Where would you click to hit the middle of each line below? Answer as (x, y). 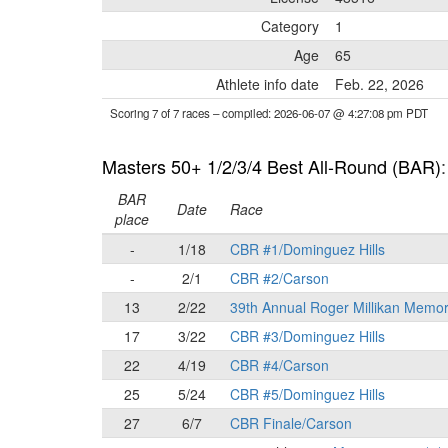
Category (290, 26)
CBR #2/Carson (279, 278)
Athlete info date (267, 84)
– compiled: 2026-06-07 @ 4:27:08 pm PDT (320, 113)
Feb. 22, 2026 (379, 84)
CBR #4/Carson (279, 365)
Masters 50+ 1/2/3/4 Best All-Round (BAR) (271, 166)
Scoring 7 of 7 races (161, 113)
